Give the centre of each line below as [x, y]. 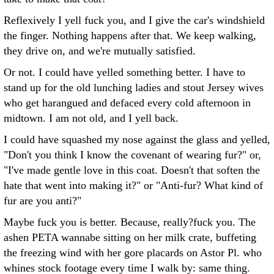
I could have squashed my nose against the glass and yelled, [137, 139]
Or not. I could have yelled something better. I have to [124, 72]
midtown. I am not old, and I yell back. [91, 118]
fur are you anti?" [43, 201]
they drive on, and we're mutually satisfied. [100, 51]
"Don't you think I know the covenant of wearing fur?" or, [132, 155]
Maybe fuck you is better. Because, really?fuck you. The [130, 222]
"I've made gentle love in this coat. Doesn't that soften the [132, 170]
